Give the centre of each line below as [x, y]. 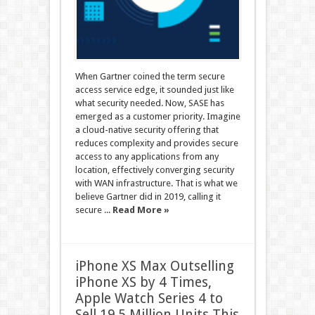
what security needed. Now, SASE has [149, 103]
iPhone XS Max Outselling [154, 266]
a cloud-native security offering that [147, 130]
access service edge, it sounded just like [154, 90]
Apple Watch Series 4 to [149, 298]
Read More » [141, 210]
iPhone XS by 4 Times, [143, 282]
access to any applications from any [147, 156]
